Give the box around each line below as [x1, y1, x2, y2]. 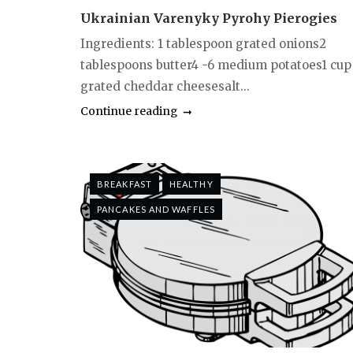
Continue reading [80, 104, 177, 119]
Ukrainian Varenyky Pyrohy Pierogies [80, 10, 337, 27]
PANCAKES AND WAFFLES [97, 204, 215, 215]
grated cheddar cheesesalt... [80, 79, 250, 95]
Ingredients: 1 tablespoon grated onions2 [80, 36, 326, 52]
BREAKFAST [97, 179, 152, 190]
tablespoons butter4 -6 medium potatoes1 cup [80, 58, 351, 73]
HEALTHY [169, 179, 214, 190]
